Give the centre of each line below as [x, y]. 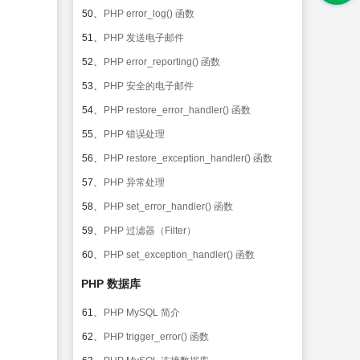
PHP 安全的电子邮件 [149, 86]
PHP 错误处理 [134, 134]
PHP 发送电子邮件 [144, 38]
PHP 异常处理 [134, 182]
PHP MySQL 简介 [142, 313]
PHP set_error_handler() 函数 [168, 207]
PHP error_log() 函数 [149, 14]
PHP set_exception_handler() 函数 [179, 255]
